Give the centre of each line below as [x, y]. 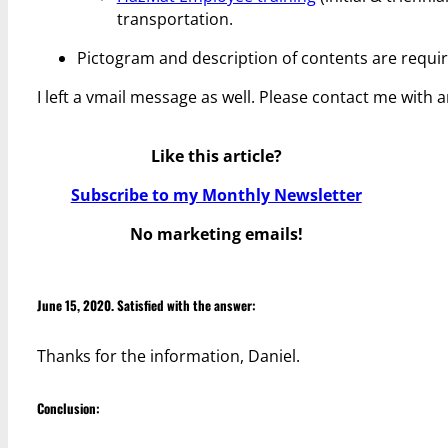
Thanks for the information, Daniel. [168, 356]
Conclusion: [68, 407]
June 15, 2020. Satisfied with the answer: [146, 304]
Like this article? [216, 155]
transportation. [174, 18]
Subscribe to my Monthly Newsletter [216, 195]
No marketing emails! [216, 234]
